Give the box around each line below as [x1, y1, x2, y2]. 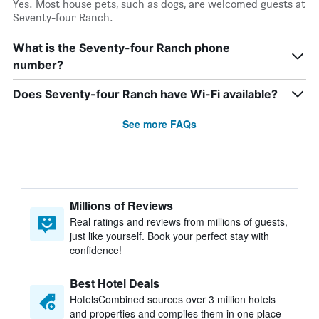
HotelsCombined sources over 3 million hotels [70, 292, 276, 306]
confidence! [70, 243, 122, 257]
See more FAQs [122, 117, 197, 131]
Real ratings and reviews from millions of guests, [70, 214, 288, 229]
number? [13, 58, 63, 72]
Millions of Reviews [70, 197, 173, 214]
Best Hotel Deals [70, 275, 159, 291]
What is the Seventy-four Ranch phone [13, 41, 230, 55]
